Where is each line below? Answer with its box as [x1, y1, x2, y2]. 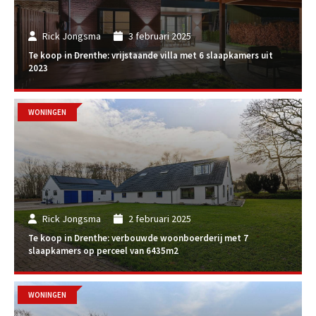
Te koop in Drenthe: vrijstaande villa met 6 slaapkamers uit [28, 49, 273, 62]
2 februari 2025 [128, 212, 191, 225]
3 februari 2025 [128, 29, 191, 42]
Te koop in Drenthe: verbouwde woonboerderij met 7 [28, 232, 248, 245]
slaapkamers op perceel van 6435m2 [28, 245, 178, 257]
